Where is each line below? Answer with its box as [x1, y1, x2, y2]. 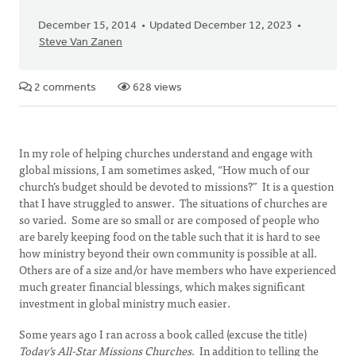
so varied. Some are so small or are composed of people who [19, 211, 319, 228]
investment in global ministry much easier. [19, 294, 233, 311]
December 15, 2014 [38, 20, 137, 32]
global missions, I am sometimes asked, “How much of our [19, 161, 310, 178]
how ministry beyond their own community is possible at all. [19, 244, 319, 261]
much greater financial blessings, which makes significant [19, 277, 305, 295]
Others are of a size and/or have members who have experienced [19, 261, 336, 278]
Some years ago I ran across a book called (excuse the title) [19, 325, 307, 342]
